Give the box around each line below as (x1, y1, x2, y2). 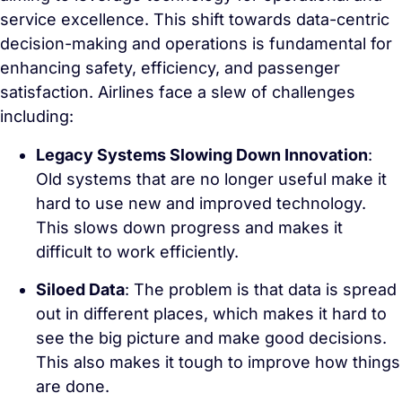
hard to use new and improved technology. (36, 194, 366, 213)
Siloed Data (36, 280, 125, 299)
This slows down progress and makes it (36, 218, 343, 237)
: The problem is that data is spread (125, 280, 397, 299)
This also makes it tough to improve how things (36, 353, 400, 371)
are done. (36, 377, 109, 396)
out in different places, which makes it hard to (36, 304, 387, 323)
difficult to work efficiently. (36, 242, 239, 261)
